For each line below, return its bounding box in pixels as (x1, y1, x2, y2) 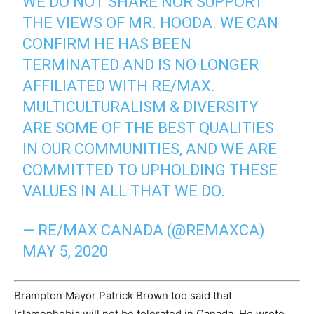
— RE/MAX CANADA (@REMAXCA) (22, 221, 266, 239)
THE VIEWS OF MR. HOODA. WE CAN (22, 13, 279, 32)
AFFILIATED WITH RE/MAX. (22, 76, 216, 95)
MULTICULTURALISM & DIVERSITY (22, 97, 259, 116)
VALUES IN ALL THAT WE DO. (22, 182, 226, 200)
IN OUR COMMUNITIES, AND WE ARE (22, 139, 278, 158)
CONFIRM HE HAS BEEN (22, 34, 192, 53)
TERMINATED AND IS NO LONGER (22, 55, 259, 74)
